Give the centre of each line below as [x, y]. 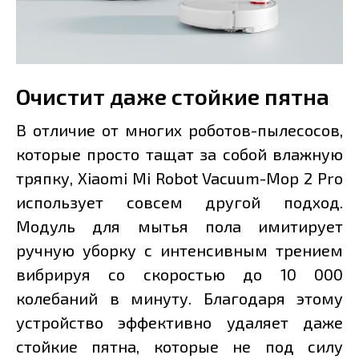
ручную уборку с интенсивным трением [179, 250]
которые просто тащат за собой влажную [179, 154]
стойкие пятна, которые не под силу [179, 347]
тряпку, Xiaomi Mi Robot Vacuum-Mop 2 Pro [179, 178]
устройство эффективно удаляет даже [179, 323]
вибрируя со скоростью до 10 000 [179, 274]
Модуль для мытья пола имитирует [179, 226]
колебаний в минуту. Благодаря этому [179, 298]
